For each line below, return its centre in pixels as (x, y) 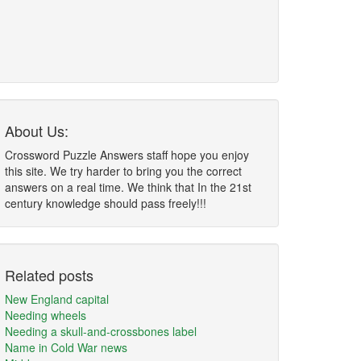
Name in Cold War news (66, 347)
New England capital (57, 299)
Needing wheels (46, 315)
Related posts (49, 275)
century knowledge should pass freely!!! (106, 203)
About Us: (37, 131)
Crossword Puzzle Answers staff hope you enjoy (127, 155)
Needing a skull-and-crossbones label (101, 331)
